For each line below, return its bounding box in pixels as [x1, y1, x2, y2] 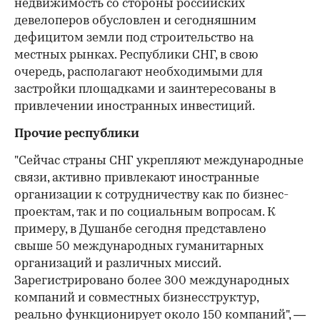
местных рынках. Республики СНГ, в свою [14, 49, 258, 62]
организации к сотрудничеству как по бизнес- [14, 189, 289, 202]
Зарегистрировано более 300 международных [14, 275, 289, 288]
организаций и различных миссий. [14, 258, 221, 271]
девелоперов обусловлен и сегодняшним [14, 15, 256, 28]
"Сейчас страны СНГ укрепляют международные [14, 155, 304, 168]
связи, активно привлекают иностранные [14, 172, 259, 185]
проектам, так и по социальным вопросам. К [14, 206, 276, 219]
